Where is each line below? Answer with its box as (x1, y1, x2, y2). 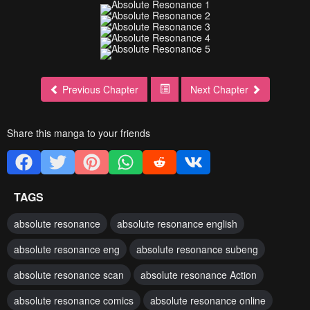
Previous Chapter (62, 82, 138, 96)
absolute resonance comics (14, 293, 134, 307)
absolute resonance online (150, 293, 266, 307)
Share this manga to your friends (7, 126, 150, 140)
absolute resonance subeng (136, 242, 258, 256)
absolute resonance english (117, 217, 237, 230)
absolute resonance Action (140, 268, 257, 282)
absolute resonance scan (14, 268, 124, 282)
